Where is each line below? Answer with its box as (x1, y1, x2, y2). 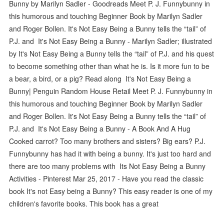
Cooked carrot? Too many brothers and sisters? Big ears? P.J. (9, 135, 206, 146)
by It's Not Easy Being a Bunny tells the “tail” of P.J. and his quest (9, 48, 214, 58)
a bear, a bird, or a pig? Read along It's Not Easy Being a (9, 73, 191, 83)
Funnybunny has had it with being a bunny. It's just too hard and (9, 148, 211, 158)
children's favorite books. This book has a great (9, 198, 161, 208)
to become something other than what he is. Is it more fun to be (9, 60, 210, 71)
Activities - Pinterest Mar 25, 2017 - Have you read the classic (9, 173, 204, 183)
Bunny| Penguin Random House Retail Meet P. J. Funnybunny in (9, 85, 213, 96)
